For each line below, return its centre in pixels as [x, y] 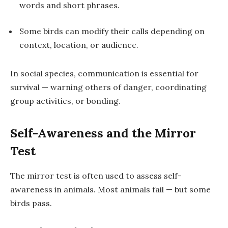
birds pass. [31, 203]
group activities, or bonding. [65, 101]
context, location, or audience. [79, 45]
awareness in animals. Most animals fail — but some [110, 190]
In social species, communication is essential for [104, 74]
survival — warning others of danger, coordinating [108, 87]
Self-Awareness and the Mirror [103, 133]
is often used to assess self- [127, 176]
